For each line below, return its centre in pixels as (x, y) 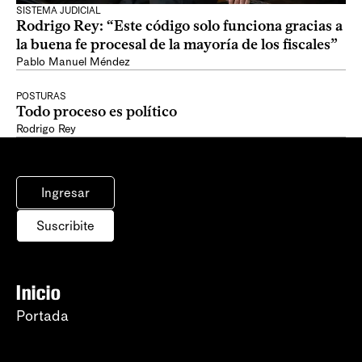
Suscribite (65, 226)
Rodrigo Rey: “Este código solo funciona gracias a (179, 26)
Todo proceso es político (97, 112)
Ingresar (65, 193)
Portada (42, 316)
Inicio (39, 293)
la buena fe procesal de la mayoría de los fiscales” (177, 44)
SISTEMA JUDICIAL (59, 11)
